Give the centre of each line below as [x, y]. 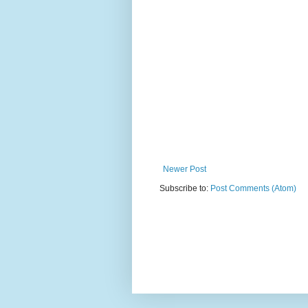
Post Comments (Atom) [253, 188]
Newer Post [185, 169]
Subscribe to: [185, 188]
